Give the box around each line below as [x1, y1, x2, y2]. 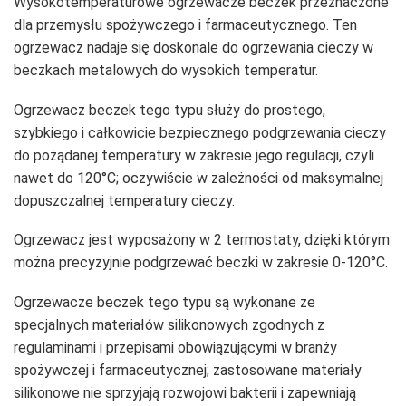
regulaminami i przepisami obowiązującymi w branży [14, 338, 337, 356]
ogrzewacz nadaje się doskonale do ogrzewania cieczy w [14, 39, 373, 57]
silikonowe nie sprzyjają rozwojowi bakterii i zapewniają [14, 383, 356, 401]
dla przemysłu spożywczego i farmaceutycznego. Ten [14, 16, 357, 34]
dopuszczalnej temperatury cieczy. [14, 191, 235, 209]
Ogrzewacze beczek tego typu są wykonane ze [14, 293, 315, 311]
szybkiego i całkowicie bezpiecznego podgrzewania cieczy [14, 123, 386, 141]
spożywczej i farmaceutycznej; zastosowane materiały [14, 361, 362, 379]
